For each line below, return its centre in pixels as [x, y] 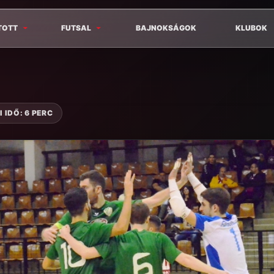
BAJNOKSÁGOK [166, 28]
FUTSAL [76, 28]
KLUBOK [251, 28]
